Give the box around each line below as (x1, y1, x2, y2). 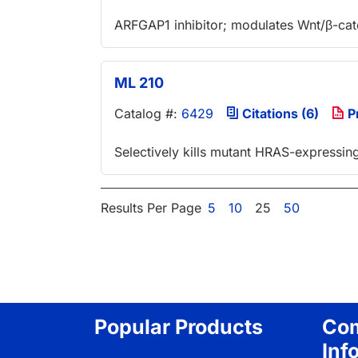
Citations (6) (239, 105, 319, 122)
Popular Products (94, 314, 263, 339)
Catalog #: (114, 105, 181, 122)
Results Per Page (101, 199, 201, 216)
